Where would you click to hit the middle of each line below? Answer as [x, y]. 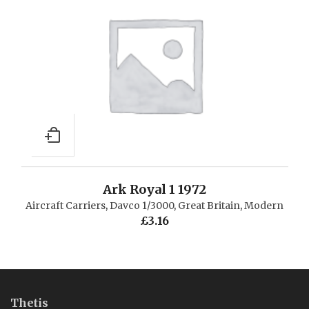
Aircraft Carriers [66, 205]
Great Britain [209, 205]
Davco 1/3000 [142, 205]
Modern [264, 205]
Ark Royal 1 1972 [154, 189]
